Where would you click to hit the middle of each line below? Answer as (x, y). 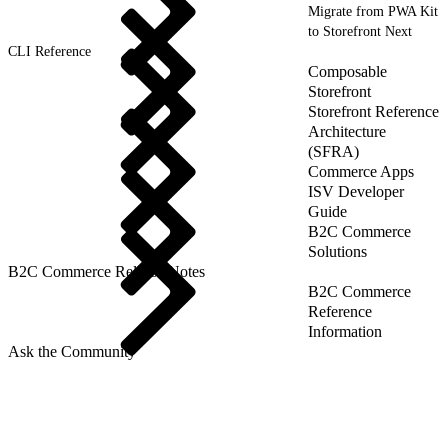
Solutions (337, 251)
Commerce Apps (361, 171)
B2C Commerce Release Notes (106, 271)
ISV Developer (356, 191)
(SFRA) (333, 151)
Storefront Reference (373, 111)
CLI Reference (49, 51)
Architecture (347, 131)
